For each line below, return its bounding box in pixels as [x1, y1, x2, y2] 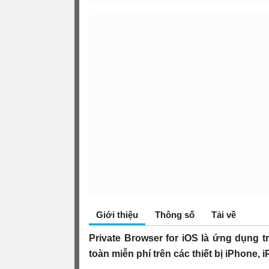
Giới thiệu [96, 209, 138, 220]
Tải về [211, 209, 236, 220]
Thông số [155, 209, 195, 220]
